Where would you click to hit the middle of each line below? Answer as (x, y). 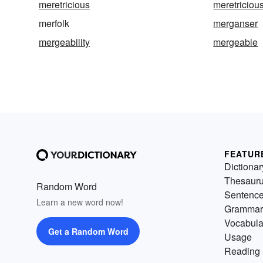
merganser (236, 23)
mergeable (236, 42)
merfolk (54, 23)
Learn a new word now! (80, 202)
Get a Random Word (88, 232)
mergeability (64, 42)
